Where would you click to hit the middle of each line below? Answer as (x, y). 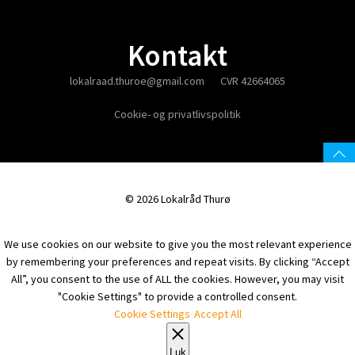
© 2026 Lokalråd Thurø (177, 199)
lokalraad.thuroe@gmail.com (137, 81)
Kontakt (177, 55)
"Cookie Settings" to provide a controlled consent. (177, 296)
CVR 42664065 (253, 81)
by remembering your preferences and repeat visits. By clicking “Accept (177, 261)
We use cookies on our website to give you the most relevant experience (177, 244)
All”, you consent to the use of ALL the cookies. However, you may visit (177, 279)
